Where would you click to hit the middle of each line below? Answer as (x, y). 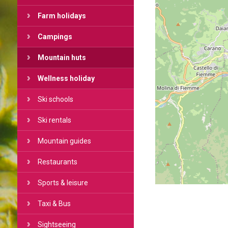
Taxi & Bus (54, 204)
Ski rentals (54, 120)
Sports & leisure (63, 183)
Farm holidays (62, 16)
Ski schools (55, 99)
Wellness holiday (66, 78)
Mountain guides (64, 141)
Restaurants (57, 162)
